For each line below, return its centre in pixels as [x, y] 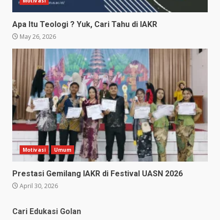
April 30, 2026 [38, 186]
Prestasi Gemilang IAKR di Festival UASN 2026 [97, 174]
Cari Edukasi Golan [47, 212]
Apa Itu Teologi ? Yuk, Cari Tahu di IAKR [86, 25]
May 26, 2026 [37, 37]
